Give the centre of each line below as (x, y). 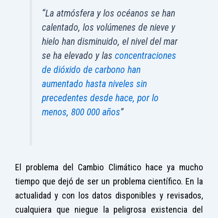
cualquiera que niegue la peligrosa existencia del (109, 210)
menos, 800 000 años (81, 112)
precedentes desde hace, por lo (100, 98)
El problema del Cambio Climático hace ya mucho (109, 167)
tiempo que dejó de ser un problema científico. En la (109, 182)
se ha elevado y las (79, 55)
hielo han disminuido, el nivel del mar (110, 41)
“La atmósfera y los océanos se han (109, 13)
